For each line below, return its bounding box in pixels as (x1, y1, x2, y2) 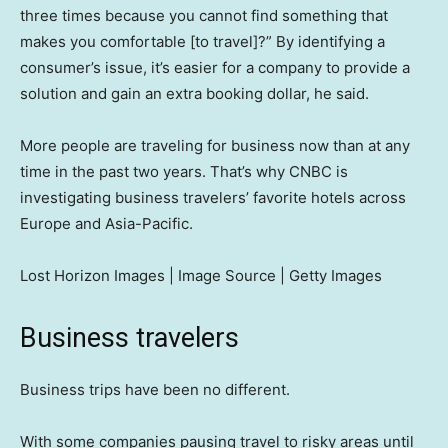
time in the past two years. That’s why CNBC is (20, 162, 348, 182)
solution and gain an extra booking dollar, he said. (20, 84, 369, 104)
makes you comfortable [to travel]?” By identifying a (20, 32, 385, 52)
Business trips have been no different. (20, 380, 290, 400)
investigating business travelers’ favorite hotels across (20, 188, 406, 208)
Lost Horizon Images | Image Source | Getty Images (20, 266, 382, 286)
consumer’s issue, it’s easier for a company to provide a (20, 58, 410, 78)
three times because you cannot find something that (20, 6, 388, 26)
